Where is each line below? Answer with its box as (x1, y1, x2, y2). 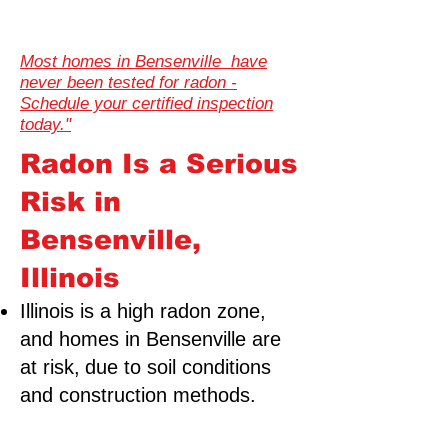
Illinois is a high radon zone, (20, 300, 266, 322)
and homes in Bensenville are (20, 328, 281, 350)
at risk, (20, 356, 80, 378)
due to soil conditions (85, 356, 271, 378)
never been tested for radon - (20, 73, 237, 92)
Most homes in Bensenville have (20, 52, 267, 71)
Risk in (20, 187, 121, 217)
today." (20, 115, 71, 134)
